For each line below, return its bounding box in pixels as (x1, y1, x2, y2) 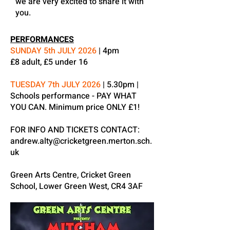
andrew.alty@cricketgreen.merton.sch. (10, 135, 152, 147)
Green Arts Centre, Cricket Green (10, 169, 131, 181)
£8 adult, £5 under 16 (10, 56, 88, 68)
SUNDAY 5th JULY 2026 (10, 45, 99, 57)
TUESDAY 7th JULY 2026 (10, 79, 101, 91)
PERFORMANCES (10, 33, 74, 46)
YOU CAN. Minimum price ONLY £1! (10, 101, 140, 113)
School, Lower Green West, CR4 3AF (10, 180, 143, 193)
